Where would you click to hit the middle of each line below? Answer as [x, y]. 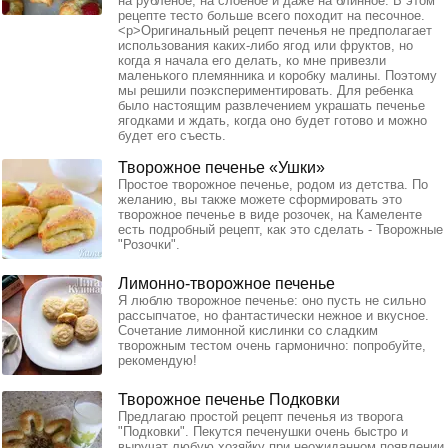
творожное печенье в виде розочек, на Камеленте [270, 215]
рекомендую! [157, 361]
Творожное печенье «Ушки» [221, 168]
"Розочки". [149, 245]
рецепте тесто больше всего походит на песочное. [271, 16]
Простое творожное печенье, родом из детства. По [273, 185]
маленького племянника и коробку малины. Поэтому [277, 76]
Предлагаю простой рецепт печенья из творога [260, 417]
